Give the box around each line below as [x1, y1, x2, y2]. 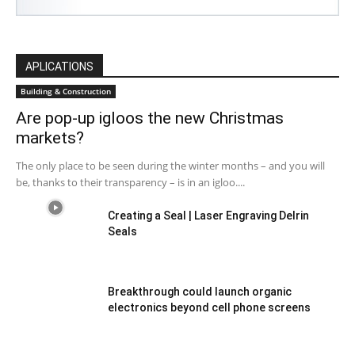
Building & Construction [21, 86, 111, 97]
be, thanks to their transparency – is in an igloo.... [16, 175, 245, 189]
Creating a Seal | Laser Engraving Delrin [108, 209, 309, 222]
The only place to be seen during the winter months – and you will [16, 158, 325, 173]
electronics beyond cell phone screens [108, 301, 311, 314]
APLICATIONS [25, 60, 94, 73]
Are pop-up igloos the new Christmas [16, 109, 284, 128]
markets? [16, 128, 84, 147]
